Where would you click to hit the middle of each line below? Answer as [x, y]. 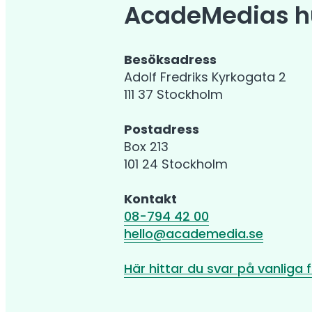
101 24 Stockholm [176, 164]
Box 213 [146, 147]
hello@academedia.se [194, 234]
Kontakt [150, 199]
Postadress [162, 130]
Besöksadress [170, 60]
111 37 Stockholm [173, 95]
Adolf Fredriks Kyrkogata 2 [205, 77]
